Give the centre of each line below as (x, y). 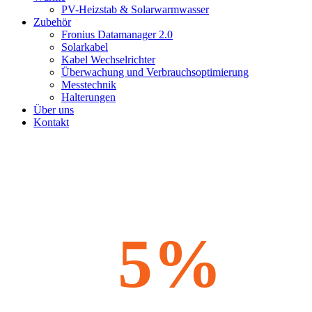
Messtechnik (89, 84)
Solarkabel (85, 47)
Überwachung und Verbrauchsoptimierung (155, 72)
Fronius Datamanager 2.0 (117, 34)
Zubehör (52, 22)
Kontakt (51, 122)
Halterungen (88, 97)
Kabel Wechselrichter (108, 59)
